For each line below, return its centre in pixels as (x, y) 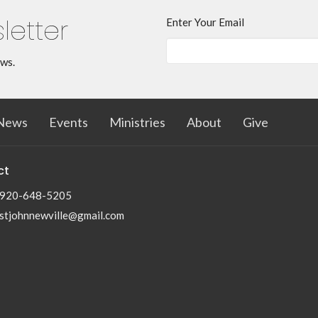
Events (68, 122)
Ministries (137, 122)
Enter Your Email (205, 22)
